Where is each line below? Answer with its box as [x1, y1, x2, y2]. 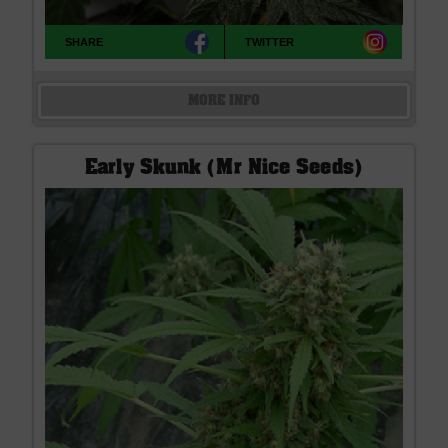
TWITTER [245, 36, 295, 49]
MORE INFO [187, 94, 261, 107]
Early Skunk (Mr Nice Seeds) [85, 160, 363, 179]
